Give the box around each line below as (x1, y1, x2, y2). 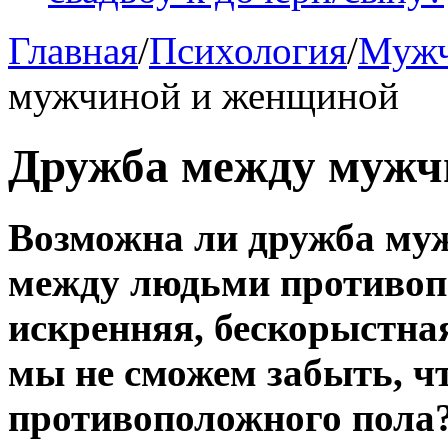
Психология (149, 29, 347, 72)
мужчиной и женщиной (8, 74, 399, 117)
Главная (8, 29, 138, 72)
